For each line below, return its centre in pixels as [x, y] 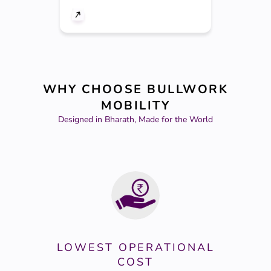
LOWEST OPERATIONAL [135, 247]
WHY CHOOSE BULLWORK [135, 89]
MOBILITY [135, 105]
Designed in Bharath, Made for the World [135, 119]
